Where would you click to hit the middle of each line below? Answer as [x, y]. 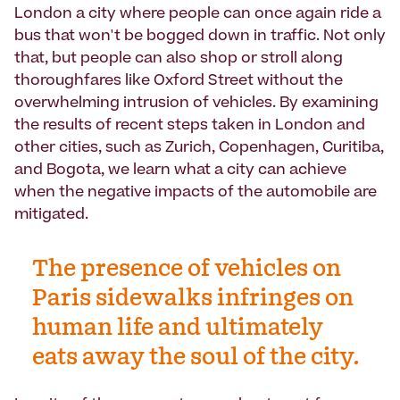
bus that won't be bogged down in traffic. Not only [200, 37]
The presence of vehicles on [187, 270]
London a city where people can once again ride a [198, 15]
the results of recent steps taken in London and [190, 126]
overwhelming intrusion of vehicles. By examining [196, 104]
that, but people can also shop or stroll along [179, 59]
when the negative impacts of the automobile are [196, 193]
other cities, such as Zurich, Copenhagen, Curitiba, [199, 149]
